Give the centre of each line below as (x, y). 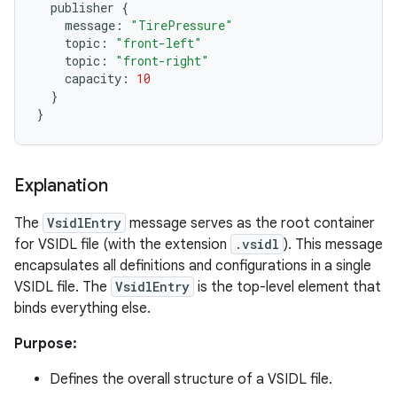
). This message (333, 244)
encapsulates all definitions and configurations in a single (193, 265)
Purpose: (46, 343)
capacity (93, 78)
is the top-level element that (288, 287)
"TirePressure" (182, 25)
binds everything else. (82, 308)
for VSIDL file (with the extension (122, 244)
